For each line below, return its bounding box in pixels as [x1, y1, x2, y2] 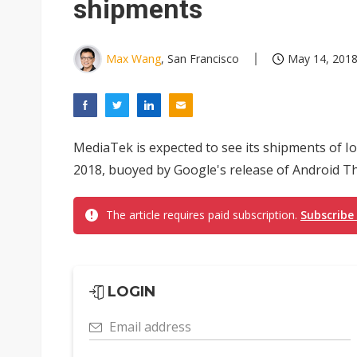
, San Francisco [161, 51, 239, 66]
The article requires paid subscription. [106, 207, 300, 222]
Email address [109, 318, 191, 335]
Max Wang [106, 51, 161, 66]
